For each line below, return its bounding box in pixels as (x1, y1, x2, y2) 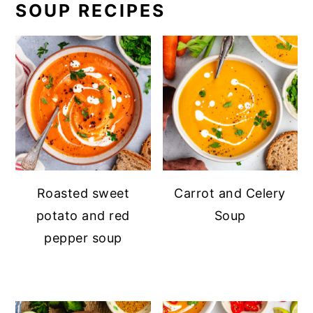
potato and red (36, 208, 130, 224)
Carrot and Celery (174, 186, 286, 201)
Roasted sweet (36, 186, 130, 201)
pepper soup (44, 231, 122, 246)
